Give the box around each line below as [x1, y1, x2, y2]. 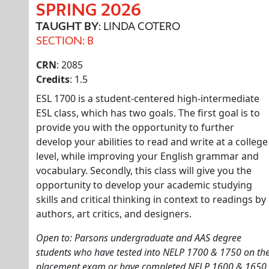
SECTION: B [36, 34, 94, 46]
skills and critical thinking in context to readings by [36, 193, 266, 206]
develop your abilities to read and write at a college [36, 135, 268, 148]
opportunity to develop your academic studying [36, 178, 252, 192]
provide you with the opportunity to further [36, 121, 234, 134]
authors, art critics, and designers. [36, 207, 192, 220]
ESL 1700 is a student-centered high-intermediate [36, 92, 259, 105]
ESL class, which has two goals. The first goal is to [36, 106, 260, 119]
